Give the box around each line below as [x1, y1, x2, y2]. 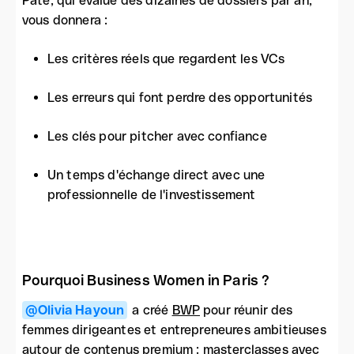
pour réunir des [200, 302, 293, 318]
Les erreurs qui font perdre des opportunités [47, 90, 313, 106]
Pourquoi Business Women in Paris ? [22, 272, 270, 289]
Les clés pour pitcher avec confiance [47, 129, 267, 145]
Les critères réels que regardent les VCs [47, 51, 285, 67]
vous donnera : [22, 13, 108, 28]
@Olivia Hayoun [25, 302, 125, 318]
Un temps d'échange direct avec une [47, 168, 265, 183]
